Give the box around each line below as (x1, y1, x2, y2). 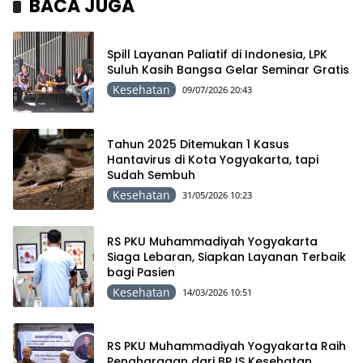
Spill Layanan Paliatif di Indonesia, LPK (107, 46, 327, 63)
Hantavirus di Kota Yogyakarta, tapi (107, 151, 318, 168)
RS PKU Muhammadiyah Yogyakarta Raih (107, 338, 346, 355)
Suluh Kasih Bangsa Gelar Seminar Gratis (107, 62, 349, 79)
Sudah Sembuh (107, 166, 195, 183)
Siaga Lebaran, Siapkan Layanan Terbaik (107, 248, 346, 265)
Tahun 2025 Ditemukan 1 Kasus (107, 135, 289, 152)
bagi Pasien (107, 263, 175, 280)
